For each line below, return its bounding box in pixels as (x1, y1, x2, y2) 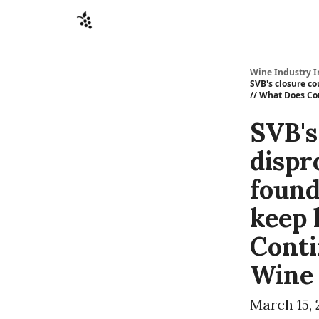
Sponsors (114, 15, 155, 27)
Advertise (167, 15, 206, 27)
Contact (255, 15, 291, 27)
